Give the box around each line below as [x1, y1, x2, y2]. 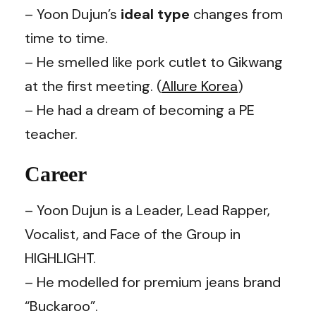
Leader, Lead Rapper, [136, 200, 270, 219]
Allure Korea [162, 76, 238, 95]
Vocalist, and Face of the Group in [25, 224, 241, 243]
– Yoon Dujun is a [25, 200, 136, 219]
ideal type [121, 4, 193, 23]
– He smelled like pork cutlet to [25, 52, 228, 71]
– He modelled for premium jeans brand [25, 272, 281, 291]
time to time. [25, 28, 108, 47]
